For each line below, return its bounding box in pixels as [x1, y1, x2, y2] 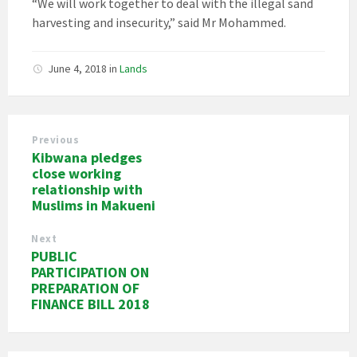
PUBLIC [31, 247, 77, 266]
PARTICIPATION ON [31, 263, 149, 282]
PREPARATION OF [31, 279, 139, 298]
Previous [32, 133, 80, 147]
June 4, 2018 [48, 61, 109, 76]
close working [32, 164, 121, 183]
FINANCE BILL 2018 [31, 295, 150, 314]
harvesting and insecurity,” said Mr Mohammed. [32, 14, 286, 31]
